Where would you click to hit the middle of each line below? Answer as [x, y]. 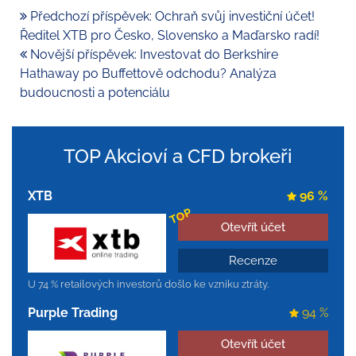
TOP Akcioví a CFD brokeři [178, 157]
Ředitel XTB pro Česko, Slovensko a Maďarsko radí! [170, 36]
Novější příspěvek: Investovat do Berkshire [153, 55]
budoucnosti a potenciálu [95, 93]
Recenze [253, 261]
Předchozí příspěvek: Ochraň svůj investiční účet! [171, 17]
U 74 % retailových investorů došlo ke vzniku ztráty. [148, 284]
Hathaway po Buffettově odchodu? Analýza [148, 74]
